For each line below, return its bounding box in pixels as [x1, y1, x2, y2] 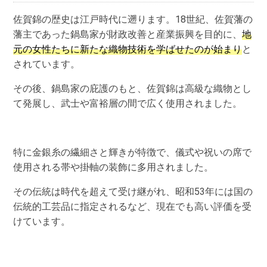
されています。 [13, 58, 80, 70]
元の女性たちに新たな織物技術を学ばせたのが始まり [13, 43, 243, 55]
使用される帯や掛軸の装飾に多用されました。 [13, 162, 214, 173]
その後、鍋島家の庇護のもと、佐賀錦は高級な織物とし [13, 82, 252, 94]
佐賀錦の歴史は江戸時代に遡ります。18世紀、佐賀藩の [13, 13, 253, 25]
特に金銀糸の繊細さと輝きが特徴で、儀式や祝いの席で [13, 147, 252, 159]
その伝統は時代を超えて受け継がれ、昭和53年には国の [13, 186, 253, 198]
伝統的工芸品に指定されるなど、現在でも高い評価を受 [13, 201, 252, 213]
